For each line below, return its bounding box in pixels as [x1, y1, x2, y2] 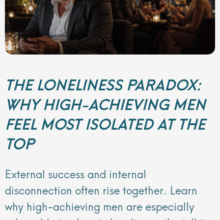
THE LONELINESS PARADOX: [5, 72, 201, 95]
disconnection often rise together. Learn [5, 180, 197, 198]
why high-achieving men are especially [5, 196, 194, 214]
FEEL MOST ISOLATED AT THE [5, 111, 205, 134]
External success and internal [5, 164, 146, 182]
